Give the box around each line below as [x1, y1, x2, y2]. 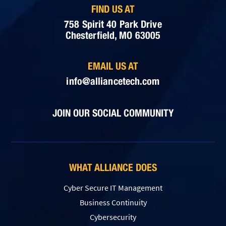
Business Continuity [79, 197, 147, 208]
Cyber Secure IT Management [64, 183, 162, 193]
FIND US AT [91, 3, 135, 15]
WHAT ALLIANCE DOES [69, 161, 157, 174]
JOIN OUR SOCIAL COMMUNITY [52, 107, 174, 119]
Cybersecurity [90, 212, 136, 222]
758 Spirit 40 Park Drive [64, 18, 162, 30]
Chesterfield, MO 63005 [65, 29, 161, 41]
